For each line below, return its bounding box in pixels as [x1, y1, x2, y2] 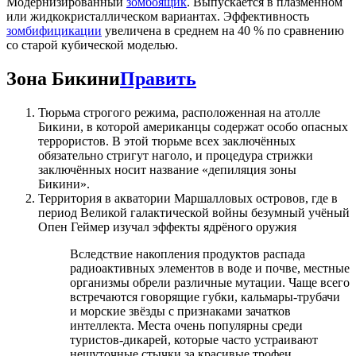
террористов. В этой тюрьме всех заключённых [38, 134, 296, 149]
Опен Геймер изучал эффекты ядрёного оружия [38, 220, 296, 234]
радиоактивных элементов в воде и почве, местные [70, 261, 350, 276]
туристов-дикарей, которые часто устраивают [70, 333, 318, 347]
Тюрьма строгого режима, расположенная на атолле [38, 106, 320, 120]
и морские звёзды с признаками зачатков [70, 304, 291, 319]
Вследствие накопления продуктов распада [70, 247, 305, 261]
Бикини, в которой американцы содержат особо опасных [38, 120, 348, 134]
